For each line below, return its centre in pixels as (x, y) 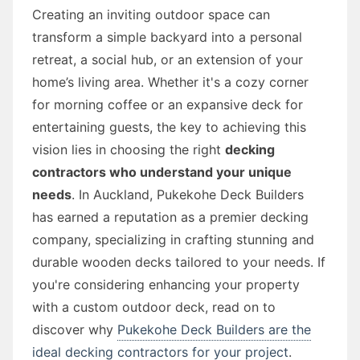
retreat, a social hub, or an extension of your (168, 59)
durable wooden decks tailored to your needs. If (179, 262)
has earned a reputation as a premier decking (170, 217)
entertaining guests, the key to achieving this (169, 127)
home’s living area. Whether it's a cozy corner (170, 82)
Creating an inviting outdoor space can (151, 14)
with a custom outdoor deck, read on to (154, 307)
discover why (75, 329)
